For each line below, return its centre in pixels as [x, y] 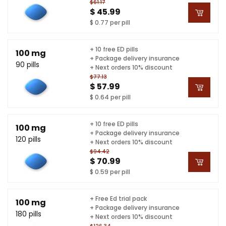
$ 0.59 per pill [110, 172]
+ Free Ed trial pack [118, 199]
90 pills [27, 64]
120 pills [28, 139]
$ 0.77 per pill [110, 22]
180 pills [29, 214]
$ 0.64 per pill [110, 97]
